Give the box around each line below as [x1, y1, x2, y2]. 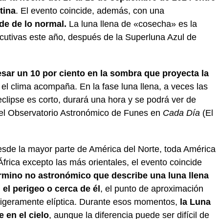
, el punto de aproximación [100, 184, 203, 194]
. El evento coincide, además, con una [16, 6, 164, 16]
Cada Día [163, 108, 202, 118]
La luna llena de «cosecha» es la [69, 19, 197, 29]
